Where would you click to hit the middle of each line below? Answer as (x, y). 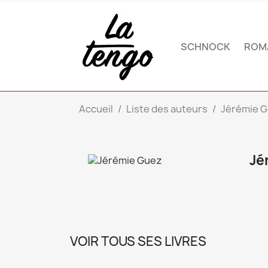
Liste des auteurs (167, 109)
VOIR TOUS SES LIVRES (138, 241)
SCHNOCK (205, 46)
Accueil (96, 109)
